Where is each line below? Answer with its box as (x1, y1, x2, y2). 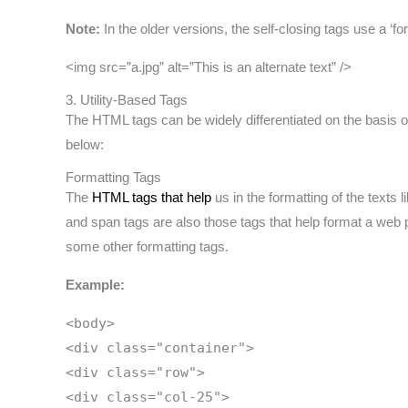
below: (66, 137, 104, 153)
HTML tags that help (92, 189, 211, 206)
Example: (66, 277, 125, 293)
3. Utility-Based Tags (66, 92, 188, 108)
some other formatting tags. (66, 239, 229, 255)
